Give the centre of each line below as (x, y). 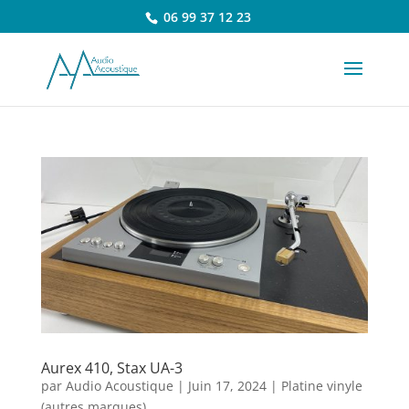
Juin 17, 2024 (227, 385)
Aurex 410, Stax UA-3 (111, 367)
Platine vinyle (321, 385)
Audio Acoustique (119, 385)
